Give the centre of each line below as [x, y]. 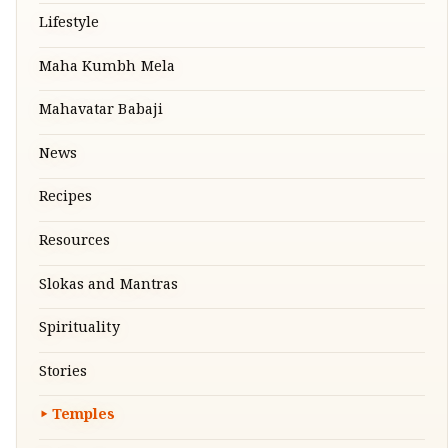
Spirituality [79, 330]
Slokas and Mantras [108, 286]
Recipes [65, 199]
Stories [63, 373]
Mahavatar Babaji [100, 112]
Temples [83, 417]
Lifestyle [69, 24]
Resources [74, 242]
